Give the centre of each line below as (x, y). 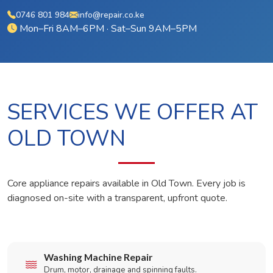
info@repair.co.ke (111, 15)
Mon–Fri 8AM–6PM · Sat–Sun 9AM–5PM (107, 29)
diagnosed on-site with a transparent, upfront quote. (117, 198)
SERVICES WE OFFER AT (133, 112)
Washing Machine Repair (98, 257)
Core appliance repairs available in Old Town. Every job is (126, 183)
